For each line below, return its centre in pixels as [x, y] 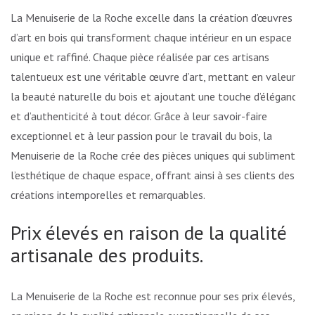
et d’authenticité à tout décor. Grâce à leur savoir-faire [139, 116]
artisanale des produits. [107, 255]
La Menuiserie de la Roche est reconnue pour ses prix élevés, [153, 296]
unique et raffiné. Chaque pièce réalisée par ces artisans [140, 57]
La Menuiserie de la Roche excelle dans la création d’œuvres [152, 17]
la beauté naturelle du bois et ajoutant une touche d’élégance [156, 96]
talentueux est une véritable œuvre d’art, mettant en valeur [153, 76]
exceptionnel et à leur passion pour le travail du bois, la [141, 135]
